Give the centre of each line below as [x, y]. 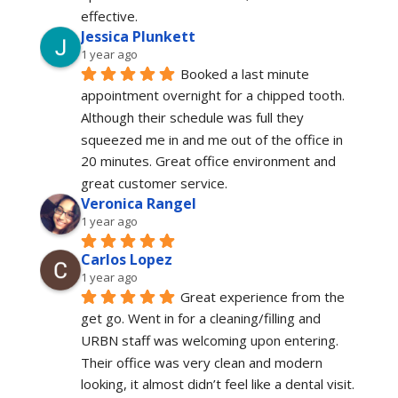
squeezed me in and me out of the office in [211, 139]
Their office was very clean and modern [201, 362]
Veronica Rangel [138, 204]
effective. [109, 16]
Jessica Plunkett [138, 36]
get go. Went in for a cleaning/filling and [200, 318]
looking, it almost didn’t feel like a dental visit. [217, 384]
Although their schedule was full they [192, 117]
